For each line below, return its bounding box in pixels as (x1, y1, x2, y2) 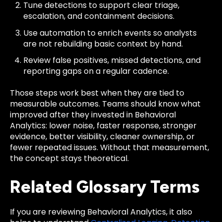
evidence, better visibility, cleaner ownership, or (10, 131, 195, 143)
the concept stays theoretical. (10, 153, 129, 165)
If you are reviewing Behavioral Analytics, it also (10, 206, 192, 218)
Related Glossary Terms (10, 176, 200, 197)
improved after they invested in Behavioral (10, 109, 176, 121)
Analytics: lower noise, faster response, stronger (10, 120, 197, 132)
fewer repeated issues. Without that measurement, (10, 142, 209, 154)
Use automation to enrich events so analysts (23, 27, 197, 39)
